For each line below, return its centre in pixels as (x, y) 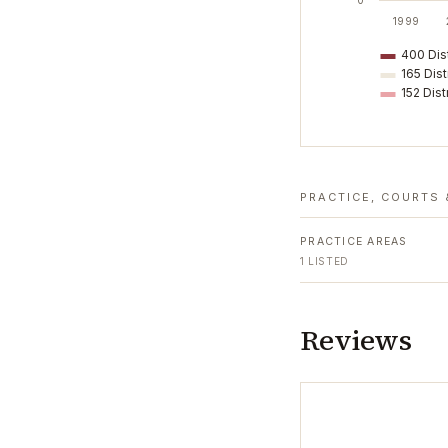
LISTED (326, 261)
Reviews (356, 340)
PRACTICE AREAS (354, 241)
